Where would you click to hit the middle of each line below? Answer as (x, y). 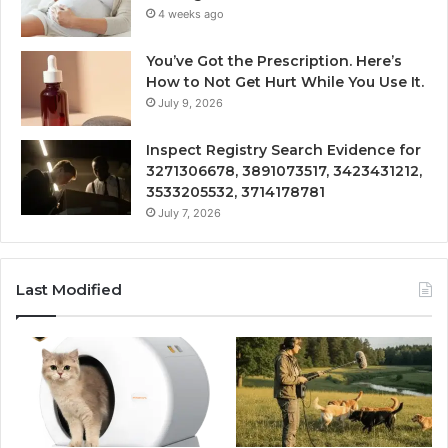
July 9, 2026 (190, 103)
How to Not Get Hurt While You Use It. (285, 82)
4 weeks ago (191, 14)
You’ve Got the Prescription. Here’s (274, 61)
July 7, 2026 (189, 213)
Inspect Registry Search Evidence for (283, 150)
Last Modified (69, 290)
